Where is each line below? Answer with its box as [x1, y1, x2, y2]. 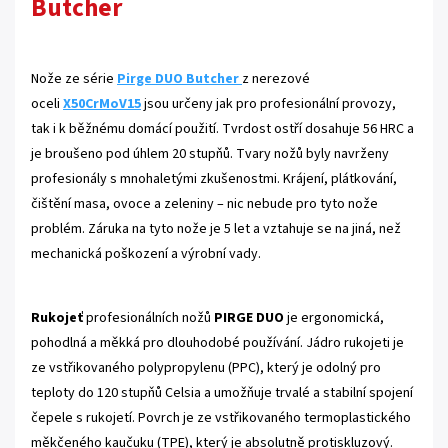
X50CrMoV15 [63, 93, 141, 114]
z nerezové [242, 68, 310, 89]
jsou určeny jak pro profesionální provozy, [141, 93, 396, 114]
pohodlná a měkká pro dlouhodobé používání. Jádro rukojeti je [31, 332, 404, 353]
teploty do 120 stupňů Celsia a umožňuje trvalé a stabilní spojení [31, 382, 413, 403]
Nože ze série [31, 68, 114, 89]
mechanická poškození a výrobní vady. [31, 243, 261, 264]
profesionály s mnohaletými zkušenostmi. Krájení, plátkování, [31, 168, 397, 189]
